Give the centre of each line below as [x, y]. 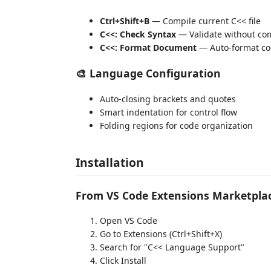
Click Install [123, 260]
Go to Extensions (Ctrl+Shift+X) [161, 234]
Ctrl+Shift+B [125, 21]
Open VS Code [129, 220]
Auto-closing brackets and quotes [168, 99]
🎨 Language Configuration [148, 73]
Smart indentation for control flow [168, 112]
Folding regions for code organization [176, 125]
